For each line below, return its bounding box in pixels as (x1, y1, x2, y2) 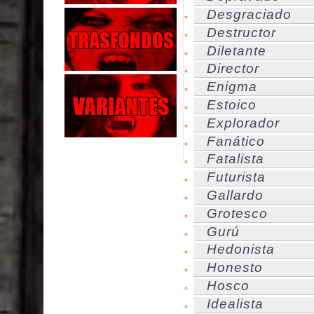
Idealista (207, 296, 264, 311)
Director (207, 61, 259, 76)
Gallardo (207, 187, 264, 203)
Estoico (207, 97, 257, 112)
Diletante (207, 43, 266, 58)
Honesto (207, 260, 263, 275)
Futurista (207, 170, 266, 185)
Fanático (207, 133, 265, 149)
